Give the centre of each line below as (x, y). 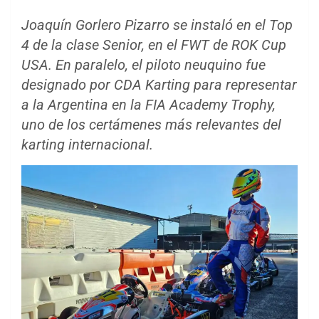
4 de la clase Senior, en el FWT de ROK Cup (154, 45)
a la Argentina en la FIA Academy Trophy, (148, 105)
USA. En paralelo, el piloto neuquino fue (143, 65)
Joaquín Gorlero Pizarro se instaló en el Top (157, 25)
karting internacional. (87, 145)
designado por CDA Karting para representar (159, 85)
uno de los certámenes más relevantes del (151, 125)
